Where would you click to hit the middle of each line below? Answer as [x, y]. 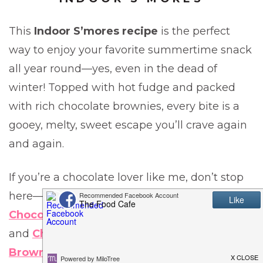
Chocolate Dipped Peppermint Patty [134, 234]
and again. [36, 144]
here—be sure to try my [73, 196]
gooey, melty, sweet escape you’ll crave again [128, 125]
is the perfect [194, 31]
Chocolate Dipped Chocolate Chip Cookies [127, 215]
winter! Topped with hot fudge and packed [122, 87]
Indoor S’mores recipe [96, 31]
